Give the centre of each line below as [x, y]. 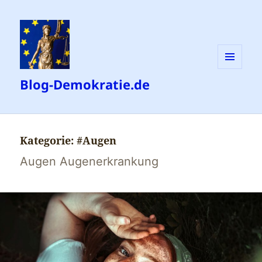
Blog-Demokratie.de [85, 85]
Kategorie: [49, 141]
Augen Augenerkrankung [89, 162]
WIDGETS [234, 93]
